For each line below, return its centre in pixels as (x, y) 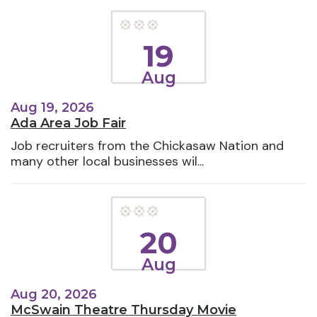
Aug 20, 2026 (54, 295)
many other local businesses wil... (107, 162)
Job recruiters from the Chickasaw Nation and (147, 146)
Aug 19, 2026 (52, 108)
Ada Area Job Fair (68, 123)
